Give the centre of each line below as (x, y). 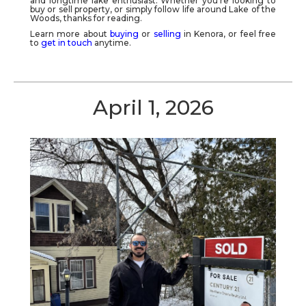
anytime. (113, 42)
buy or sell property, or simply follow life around (130, 9)
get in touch (67, 42)
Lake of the (253, 9)
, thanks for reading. (101, 18)
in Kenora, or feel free (228, 33)
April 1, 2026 (153, 107)
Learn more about (70, 33)
